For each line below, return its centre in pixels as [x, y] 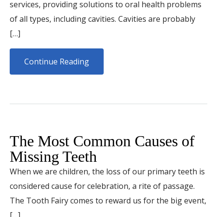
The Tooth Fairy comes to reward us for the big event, [108, 201]
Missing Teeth [53, 156]
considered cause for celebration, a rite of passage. [102, 186]
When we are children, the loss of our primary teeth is [107, 171]
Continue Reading [57, 62]
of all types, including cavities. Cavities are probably [102, 19]
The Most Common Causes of [102, 141]
